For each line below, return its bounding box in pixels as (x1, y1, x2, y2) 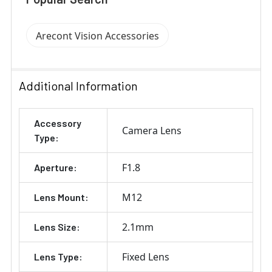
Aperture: (34, 161, 77, 174)
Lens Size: (34, 221, 80, 233)
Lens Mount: (34, 191, 89, 203)
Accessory (34, 117, 81, 129)
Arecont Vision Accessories (36, 29, 159, 43)
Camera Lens (122, 124, 182, 138)
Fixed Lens (122, 250, 169, 264)
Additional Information (19, 78, 138, 93)
